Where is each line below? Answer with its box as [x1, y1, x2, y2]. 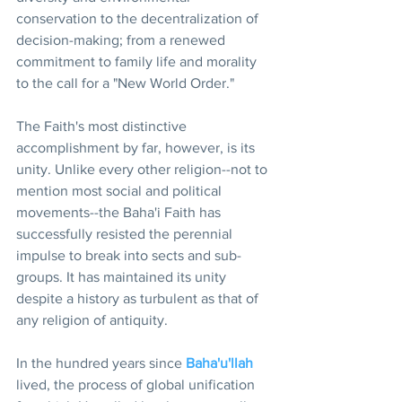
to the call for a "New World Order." [16, 74, 234, 91]
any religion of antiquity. [16, 311, 168, 328]
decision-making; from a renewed [16, 31, 229, 48]
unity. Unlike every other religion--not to [16, 161, 271, 177]
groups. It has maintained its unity [16, 268, 230, 284]
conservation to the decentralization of [16, 10, 262, 26]
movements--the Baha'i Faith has [16, 204, 224, 220]
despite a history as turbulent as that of [16, 290, 262, 306]
